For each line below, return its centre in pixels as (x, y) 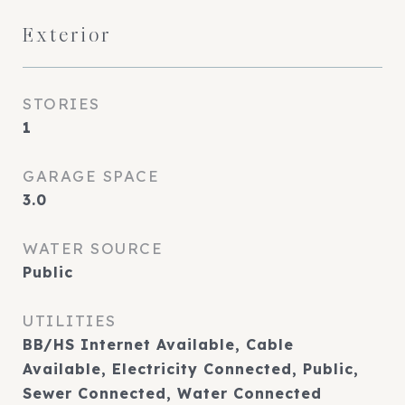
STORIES (61, 104)
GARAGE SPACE (91, 176)
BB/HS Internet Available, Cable (158, 344)
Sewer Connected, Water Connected (172, 393)
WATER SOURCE (93, 248)
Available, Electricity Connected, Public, (191, 369)
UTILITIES (70, 320)
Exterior (67, 35)
